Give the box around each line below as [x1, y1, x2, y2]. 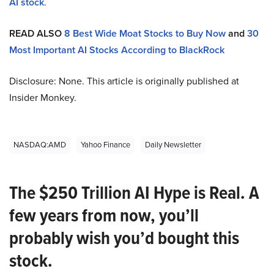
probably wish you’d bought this [9, 224, 239, 252]
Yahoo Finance [81, 139, 130, 151]
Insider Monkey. [9, 91, 76, 105]
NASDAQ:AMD [13, 139, 66, 151]
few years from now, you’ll [9, 202, 199, 229]
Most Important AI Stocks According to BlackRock [9, 43, 224, 57]
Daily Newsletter [145, 139, 201, 151]
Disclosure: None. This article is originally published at [9, 74, 239, 89]
